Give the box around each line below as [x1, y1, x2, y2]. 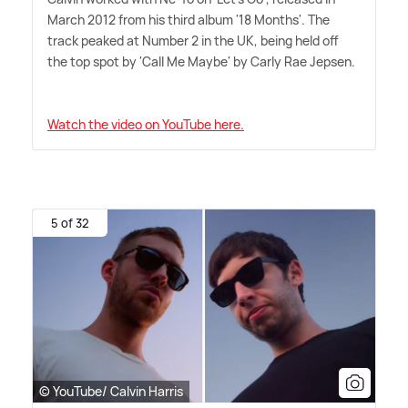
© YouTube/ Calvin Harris [39, 382, 183, 400]
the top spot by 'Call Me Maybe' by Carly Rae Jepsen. [47, 53, 355, 71]
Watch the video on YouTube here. [47, 116, 244, 134]
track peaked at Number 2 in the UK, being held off [47, 32, 339, 50]
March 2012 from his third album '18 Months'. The [47, 11, 330, 29]
